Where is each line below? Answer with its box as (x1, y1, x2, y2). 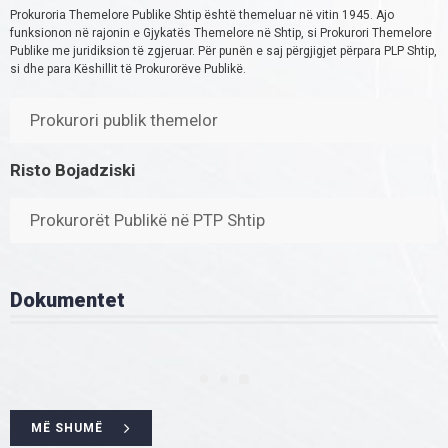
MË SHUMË (31, 421, 103, 436)
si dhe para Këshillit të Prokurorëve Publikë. (10, 62, 246, 77)
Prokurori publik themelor (30, 110, 218, 131)
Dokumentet (10, 288, 125, 313)
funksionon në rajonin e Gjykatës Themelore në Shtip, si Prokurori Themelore (10, 26, 432, 41)
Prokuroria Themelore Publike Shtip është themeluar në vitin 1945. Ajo (10, 8, 394, 23)
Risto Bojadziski (10, 160, 135, 181)
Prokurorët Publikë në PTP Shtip (30, 210, 265, 231)
